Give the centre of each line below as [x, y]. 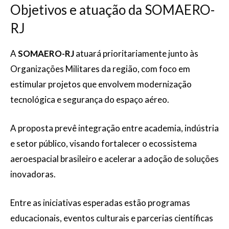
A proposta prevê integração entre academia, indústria [114, 128]
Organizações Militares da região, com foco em [100, 69]
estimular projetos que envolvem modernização [101, 84]
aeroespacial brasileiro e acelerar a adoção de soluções [114, 159]
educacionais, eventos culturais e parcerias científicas [112, 218]
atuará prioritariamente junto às [136, 53]
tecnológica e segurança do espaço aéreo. [90, 99]
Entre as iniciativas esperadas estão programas [100, 203]
